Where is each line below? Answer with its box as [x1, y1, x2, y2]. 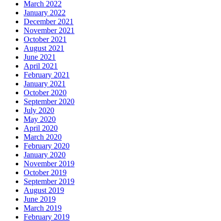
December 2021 [24, 17, 74, 26]
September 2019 [24, 177, 74, 185]
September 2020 [24, 97, 74, 106]
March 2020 [24, 132, 62, 141]
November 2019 [24, 159, 74, 168]
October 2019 [24, 168, 67, 177]
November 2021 [24, 26, 74, 35]
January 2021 [24, 79, 66, 88]
